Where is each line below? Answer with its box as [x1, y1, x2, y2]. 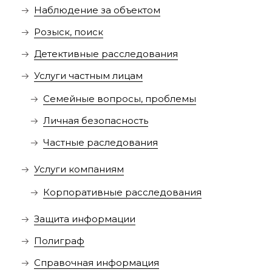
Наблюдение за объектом [33, 4, 160, 16]
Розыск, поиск [33, 26, 103, 38]
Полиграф [33, 235, 84, 247]
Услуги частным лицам [33, 70, 143, 82]
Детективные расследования [33, 48, 178, 60]
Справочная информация [33, 257, 159, 269]
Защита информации [33, 213, 135, 225]
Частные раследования [42, 137, 158, 149]
